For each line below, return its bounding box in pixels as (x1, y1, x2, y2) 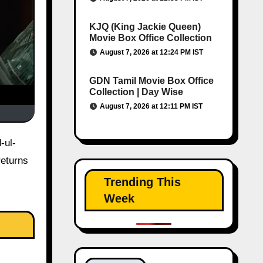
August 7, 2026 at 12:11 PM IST (99, 102, 203, 110)
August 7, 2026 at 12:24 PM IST (99, 48, 203, 56)
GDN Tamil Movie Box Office (89, 76, 214, 86)
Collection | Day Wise (89, 87, 183, 97)
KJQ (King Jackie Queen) (89, 22, 201, 32)
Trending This (103, 176, 181, 188)
